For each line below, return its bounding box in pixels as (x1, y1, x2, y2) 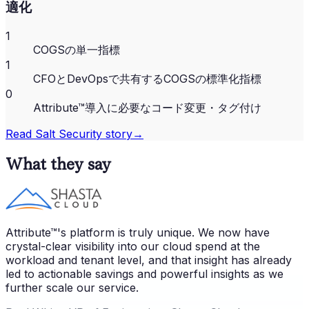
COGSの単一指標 (33, 43, 120, 57)
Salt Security (35, 127, 102, 141)
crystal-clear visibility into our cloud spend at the (6, 239, 260, 254)
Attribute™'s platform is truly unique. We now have (6, 226, 270, 240)
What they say (6, 154, 111, 174)
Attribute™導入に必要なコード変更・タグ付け (33, 101, 261, 115)
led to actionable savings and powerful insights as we (6, 267, 283, 281)
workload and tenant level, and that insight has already (6, 253, 292, 268)
